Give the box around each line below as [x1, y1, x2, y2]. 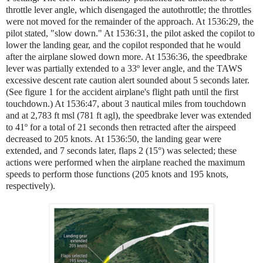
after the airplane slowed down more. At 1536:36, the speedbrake [6, 51, 247, 62]
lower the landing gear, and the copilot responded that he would [6, 39, 241, 50]
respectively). [6, 180, 55, 191]
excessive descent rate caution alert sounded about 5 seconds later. [6, 75, 249, 85]
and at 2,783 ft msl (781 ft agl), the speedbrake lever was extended [6, 110, 251, 120]
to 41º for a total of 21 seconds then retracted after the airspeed [6, 122, 236, 132]
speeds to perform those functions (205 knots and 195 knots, [6, 168, 228, 179]
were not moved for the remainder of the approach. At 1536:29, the [6, 16, 254, 26]
